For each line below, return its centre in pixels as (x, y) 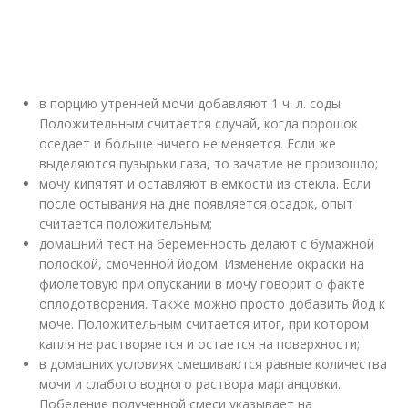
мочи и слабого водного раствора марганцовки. (190, 384)
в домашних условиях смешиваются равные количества (214, 364)
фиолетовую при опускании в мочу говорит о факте (203, 284)
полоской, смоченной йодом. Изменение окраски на (202, 264)
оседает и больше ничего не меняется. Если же (188, 143)
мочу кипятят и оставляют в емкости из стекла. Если (205, 184)
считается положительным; (126, 224)
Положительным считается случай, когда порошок (199, 123)
